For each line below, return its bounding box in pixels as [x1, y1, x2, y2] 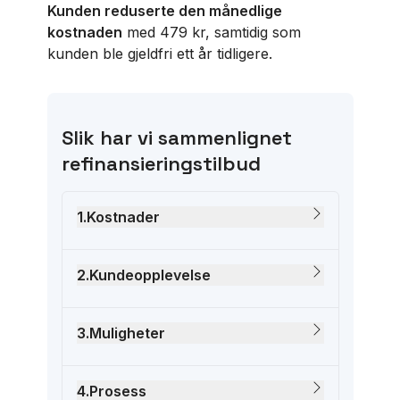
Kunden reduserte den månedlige [46, 2, 282, 20]
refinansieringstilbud [61, 151, 261, 176]
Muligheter [88, 324, 165, 342]
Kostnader [86, 208, 160, 226]
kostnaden [46, 23, 122, 41]
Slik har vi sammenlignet [61, 125, 292, 150]
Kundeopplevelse [88, 266, 211, 284]
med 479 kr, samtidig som [121, 23, 301, 41]
